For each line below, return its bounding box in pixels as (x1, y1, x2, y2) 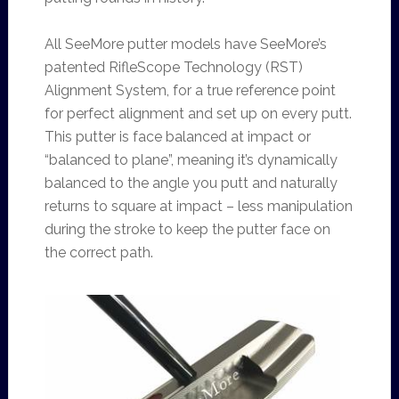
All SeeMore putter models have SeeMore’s (44, 36, 327, 53)
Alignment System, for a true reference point (44, 82, 336, 99)
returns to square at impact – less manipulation (44, 198, 353, 215)
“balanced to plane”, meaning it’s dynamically (44, 151, 338, 168)
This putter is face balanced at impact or (44, 128, 311, 145)
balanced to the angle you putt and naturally (44, 175, 338, 191)
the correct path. (44, 244, 153, 261)
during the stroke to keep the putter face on (44, 221, 330, 238)
